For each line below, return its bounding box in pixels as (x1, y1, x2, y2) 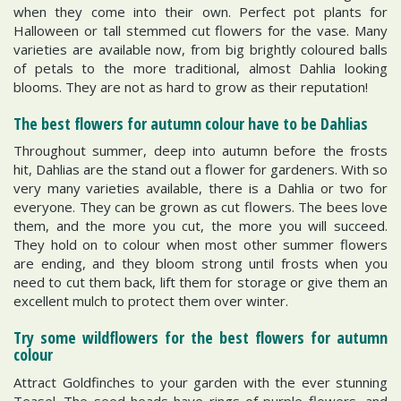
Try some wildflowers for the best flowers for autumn (13, 327, 388, 348)
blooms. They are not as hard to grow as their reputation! (13, 77, 371, 96)
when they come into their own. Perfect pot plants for (13, 2, 388, 21)
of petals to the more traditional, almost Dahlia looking (13, 58, 388, 77)
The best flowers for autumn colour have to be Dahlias (13, 112, 372, 134)
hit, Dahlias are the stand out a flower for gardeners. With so (13, 160, 388, 178)
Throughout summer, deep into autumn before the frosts (13, 141, 388, 159)
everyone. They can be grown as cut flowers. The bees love (13, 198, 388, 216)
